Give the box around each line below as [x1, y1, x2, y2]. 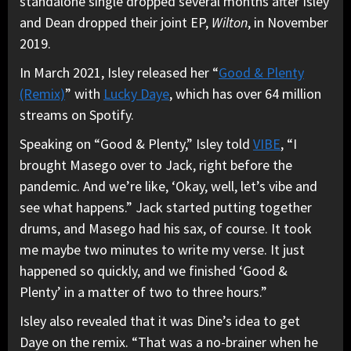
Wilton [212, 13, 248, 31]
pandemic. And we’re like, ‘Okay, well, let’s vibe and [20, 176, 317, 195]
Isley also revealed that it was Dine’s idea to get [20, 311, 300, 330]
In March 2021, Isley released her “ [20, 63, 219, 81]
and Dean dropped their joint [20, 13, 187, 31]
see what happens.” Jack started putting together [20, 197, 312, 216]
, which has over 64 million [169, 84, 321, 103]
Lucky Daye [103, 84, 169, 103]
